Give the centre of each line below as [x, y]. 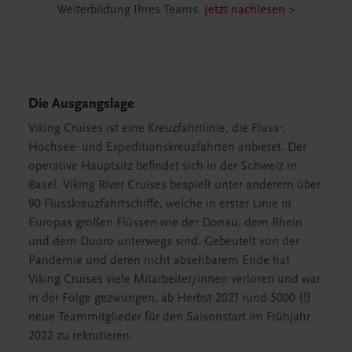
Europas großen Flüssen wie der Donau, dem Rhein [165, 222]
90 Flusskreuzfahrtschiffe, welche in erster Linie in [160, 203]
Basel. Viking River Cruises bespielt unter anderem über [174, 184]
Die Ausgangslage [81, 103]
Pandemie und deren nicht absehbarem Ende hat [159, 260]
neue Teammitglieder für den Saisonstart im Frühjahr [169, 316]
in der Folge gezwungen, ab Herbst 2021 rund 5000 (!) [170, 297]
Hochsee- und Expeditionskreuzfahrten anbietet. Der [167, 147]
